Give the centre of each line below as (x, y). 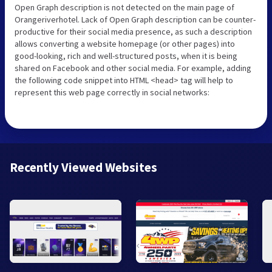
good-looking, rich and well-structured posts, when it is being (126, 56)
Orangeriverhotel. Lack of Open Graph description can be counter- (135, 20)
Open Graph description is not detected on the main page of (124, 8)
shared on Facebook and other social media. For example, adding (133, 68)
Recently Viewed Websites (83, 168)
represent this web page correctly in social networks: (112, 93)
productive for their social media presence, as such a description (133, 32)
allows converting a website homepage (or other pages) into (125, 44)
